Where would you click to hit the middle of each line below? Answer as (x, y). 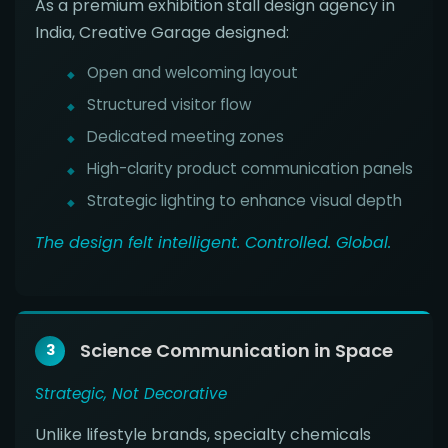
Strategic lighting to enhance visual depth (244, 200)
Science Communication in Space (236, 351)
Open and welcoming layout (192, 72)
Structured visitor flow (169, 104)
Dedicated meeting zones (185, 136)
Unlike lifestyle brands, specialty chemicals (203, 434)
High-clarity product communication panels (250, 168)
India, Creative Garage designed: (162, 32)
